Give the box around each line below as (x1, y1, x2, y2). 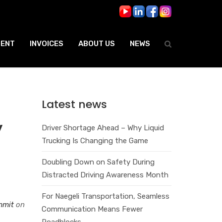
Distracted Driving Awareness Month (41, 170, 168, 179)
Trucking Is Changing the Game (41, 136, 148, 145)
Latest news (41, 96, 107, 112)
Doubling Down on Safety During (41, 157, 155, 166)
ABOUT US (78, 39, 115, 49)
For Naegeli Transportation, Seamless (41, 191, 169, 201)
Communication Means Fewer (41, 204, 143, 214)
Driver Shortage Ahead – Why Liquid (41, 123, 164, 132)
